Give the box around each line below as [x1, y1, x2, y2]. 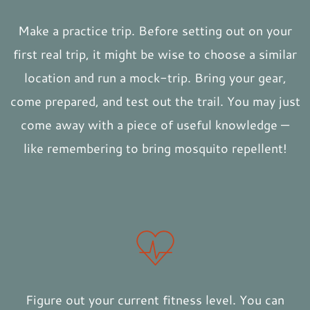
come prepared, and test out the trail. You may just [10, 93, 300, 110]
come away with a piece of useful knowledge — [21, 116, 289, 134]
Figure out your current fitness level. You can [26, 291, 284, 309]
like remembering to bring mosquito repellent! [23, 140, 287, 157]
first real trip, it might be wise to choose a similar [13, 46, 297, 63]
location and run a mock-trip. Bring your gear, [24, 69, 286, 86]
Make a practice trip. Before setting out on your [18, 22, 292, 39]
